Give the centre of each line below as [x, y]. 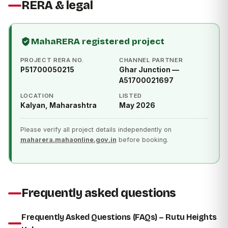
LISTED [131, 96]
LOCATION [37, 96]
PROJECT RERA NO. [52, 60]
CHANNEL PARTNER [151, 60]
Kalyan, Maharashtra [58, 106]
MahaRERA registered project [97, 42]
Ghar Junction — [149, 70]
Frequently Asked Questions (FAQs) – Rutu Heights [119, 217]
